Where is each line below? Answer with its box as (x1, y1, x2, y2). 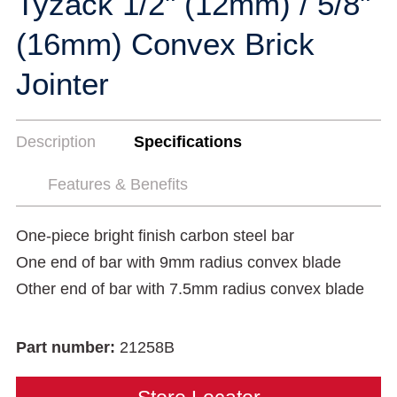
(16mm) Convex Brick (16, 27, 315, 61)
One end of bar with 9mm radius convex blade (16, 253, 341, 271)
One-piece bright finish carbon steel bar (16, 227, 294, 245)
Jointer (16, 66, 109, 101)
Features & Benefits (48, 175, 188, 193)
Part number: (16, 339, 120, 356)
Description (16, 133, 96, 151)
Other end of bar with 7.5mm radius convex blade (16, 280, 364, 298)
